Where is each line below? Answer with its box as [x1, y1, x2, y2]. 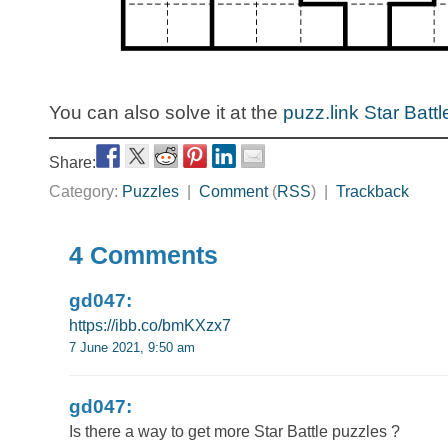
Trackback [336, 182, 409, 200]
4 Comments [69, 240, 218, 269]
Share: [49, 153, 96, 171]
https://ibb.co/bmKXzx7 [69, 316, 231, 334]
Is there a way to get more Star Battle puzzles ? [69, 422, 400, 440]
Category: [49, 182, 122, 200]
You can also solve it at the [49, 101, 283, 123]
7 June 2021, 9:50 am [69, 339, 195, 355]
